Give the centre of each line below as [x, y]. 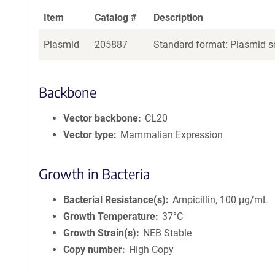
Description [178, 17]
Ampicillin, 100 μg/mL [221, 200]
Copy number [93, 250]
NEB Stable [168, 233]
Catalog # [116, 17]
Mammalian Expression [172, 135]
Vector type [88, 135]
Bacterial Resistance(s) [114, 200]
